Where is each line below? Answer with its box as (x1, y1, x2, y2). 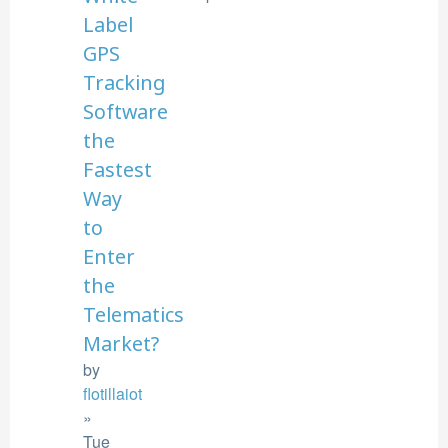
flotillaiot (83, 382, 142, 405)
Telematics (83, 301, 184, 328)
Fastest (83, 156, 152, 183)
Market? (83, 330, 159, 357)
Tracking (83, 69, 165, 96)
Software (83, 98, 168, 125)
